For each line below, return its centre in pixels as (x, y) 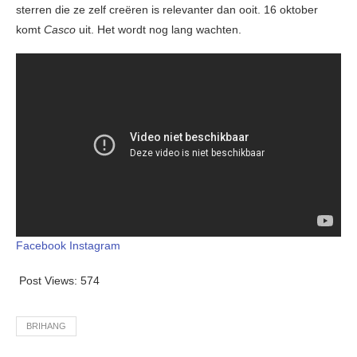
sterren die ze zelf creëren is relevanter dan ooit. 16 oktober (167, 9)
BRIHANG (46, 326)
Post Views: (48, 280)
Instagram (95, 245)
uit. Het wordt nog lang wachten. (160, 29)
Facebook (41, 245)
